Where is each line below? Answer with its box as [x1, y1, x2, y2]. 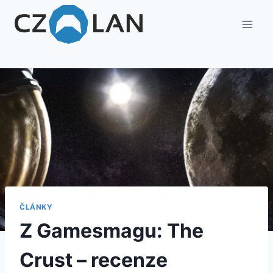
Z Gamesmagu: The [19, 218, 204, 243]
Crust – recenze [19, 247, 168, 272]
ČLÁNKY [19, 202, 53, 211]
